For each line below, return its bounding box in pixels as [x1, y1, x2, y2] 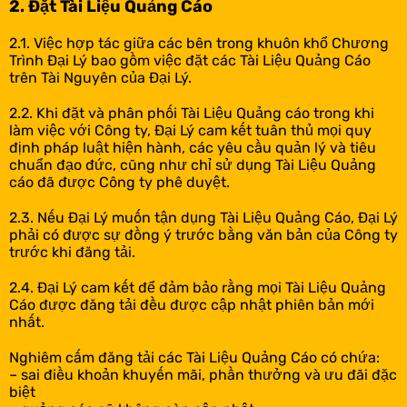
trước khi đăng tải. [9, 243, 135, 261]
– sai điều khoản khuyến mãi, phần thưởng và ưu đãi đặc [9, 366, 397, 383]
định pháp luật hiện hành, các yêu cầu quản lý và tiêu [9, 139, 376, 156]
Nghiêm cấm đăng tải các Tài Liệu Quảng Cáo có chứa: [9, 349, 380, 366]
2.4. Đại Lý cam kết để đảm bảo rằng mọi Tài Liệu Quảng [9, 279, 386, 296]
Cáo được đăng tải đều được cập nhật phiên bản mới [9, 296, 374, 313]
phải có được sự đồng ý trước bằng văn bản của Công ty [9, 226, 398, 243]
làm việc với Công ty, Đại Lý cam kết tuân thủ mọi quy [9, 122, 372, 139]
